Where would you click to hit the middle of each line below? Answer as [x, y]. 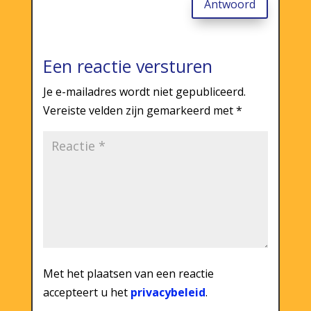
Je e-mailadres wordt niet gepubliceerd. [144, 91]
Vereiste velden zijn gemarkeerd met [139, 110]
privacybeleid [168, 292]
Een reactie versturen [127, 66]
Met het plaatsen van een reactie [128, 273]
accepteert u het [86, 292]
